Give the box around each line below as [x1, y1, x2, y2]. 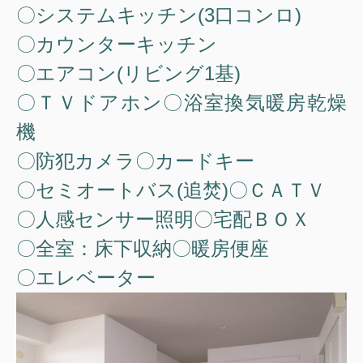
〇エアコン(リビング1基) [16, 62, 241, 84]
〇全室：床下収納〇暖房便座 [16, 237, 269, 259]
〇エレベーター [16, 266, 156, 288]
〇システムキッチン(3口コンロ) [16, 3, 301, 26]
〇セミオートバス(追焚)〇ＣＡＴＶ [16, 178, 326, 201]
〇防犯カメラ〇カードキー [16, 149, 254, 172]
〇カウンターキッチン [16, 32, 217, 55]
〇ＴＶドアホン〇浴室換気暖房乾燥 [16, 91, 347, 113]
